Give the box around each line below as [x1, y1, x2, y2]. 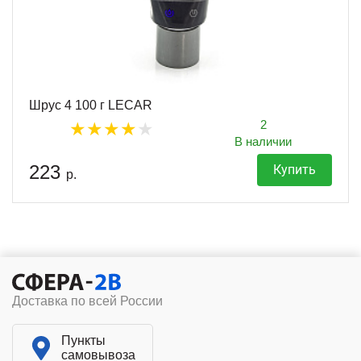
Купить [273, 161, 316, 177]
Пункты [61, 333, 106, 347]
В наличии [234, 134, 292, 148]
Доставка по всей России [12, 293, 163, 308]
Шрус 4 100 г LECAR [29, 98, 152, 112]
